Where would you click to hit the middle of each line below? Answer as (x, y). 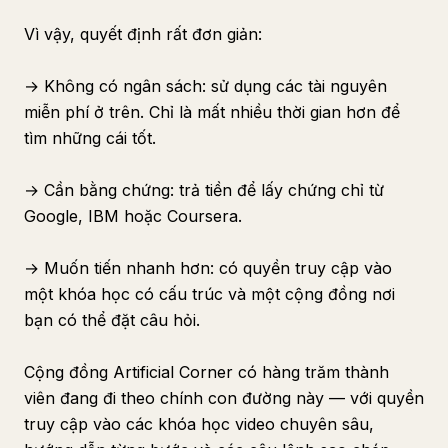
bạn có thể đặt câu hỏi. (112, 320)
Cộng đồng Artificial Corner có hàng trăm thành (206, 372)
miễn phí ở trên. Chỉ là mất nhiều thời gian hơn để (212, 112)
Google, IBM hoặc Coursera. (133, 216)
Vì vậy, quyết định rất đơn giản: (143, 34)
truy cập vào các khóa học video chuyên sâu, (199, 424)
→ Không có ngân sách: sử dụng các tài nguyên (205, 86)
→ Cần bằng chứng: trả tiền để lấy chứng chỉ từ (204, 190)
